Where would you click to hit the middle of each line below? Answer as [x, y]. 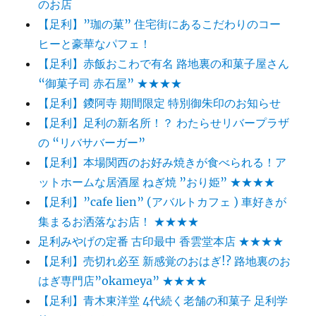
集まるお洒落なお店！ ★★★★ [119, 222]
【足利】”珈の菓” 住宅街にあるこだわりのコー [160, 24]
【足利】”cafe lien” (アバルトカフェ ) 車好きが [163, 202]
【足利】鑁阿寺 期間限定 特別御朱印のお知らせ [160, 103]
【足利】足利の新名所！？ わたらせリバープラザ [164, 123]
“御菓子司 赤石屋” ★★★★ [110, 84]
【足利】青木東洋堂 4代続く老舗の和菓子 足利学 [163, 301]
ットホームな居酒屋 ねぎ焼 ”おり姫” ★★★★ [157, 182]
